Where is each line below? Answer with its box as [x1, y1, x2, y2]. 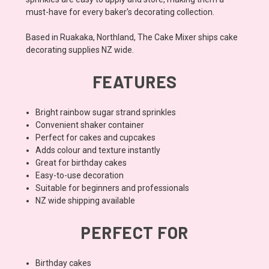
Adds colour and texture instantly [35, 145, 161, 155]
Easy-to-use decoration [35, 170, 124, 180]
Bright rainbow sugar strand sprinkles [35, 107, 177, 117]
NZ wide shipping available [35, 195, 136, 205]
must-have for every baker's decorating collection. [26, 7, 214, 17]
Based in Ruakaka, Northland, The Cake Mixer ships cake [26, 32, 238, 42]
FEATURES [92, 71, 177, 92]
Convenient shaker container [35, 119, 145, 130]
